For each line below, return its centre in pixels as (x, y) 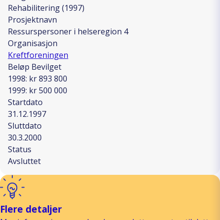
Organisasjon (33, 43)
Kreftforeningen (38, 55)
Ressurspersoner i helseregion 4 (68, 31)
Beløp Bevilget (35, 67)
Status (20, 149)
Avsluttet (24, 161)
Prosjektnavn (32, 19)
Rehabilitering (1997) (46, 8)
